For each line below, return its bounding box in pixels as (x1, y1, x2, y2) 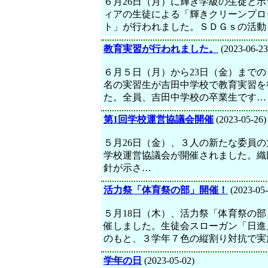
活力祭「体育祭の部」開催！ (103, 185, 228, 195)
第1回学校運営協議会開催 (103, 114, 214, 124)
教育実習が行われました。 (103, 44, 218, 54)
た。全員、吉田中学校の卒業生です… (103, 92, 266, 102)
